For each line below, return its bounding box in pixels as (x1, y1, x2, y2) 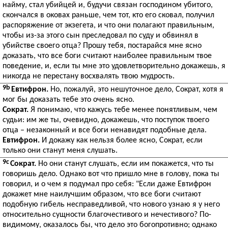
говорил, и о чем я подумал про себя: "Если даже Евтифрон (3, 180, 211, 188)
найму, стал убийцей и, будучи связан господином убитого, (3, 1, 213, 9)
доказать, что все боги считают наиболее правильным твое (3, 52, 212, 60)
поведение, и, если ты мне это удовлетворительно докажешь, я (3, 62, 225, 70)
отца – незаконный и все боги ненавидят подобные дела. (3, 126, 207, 134)
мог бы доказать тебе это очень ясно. (3, 96, 134, 104)
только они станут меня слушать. (3, 147, 118, 155)
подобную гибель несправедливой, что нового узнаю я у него (3, 201, 220, 209)
